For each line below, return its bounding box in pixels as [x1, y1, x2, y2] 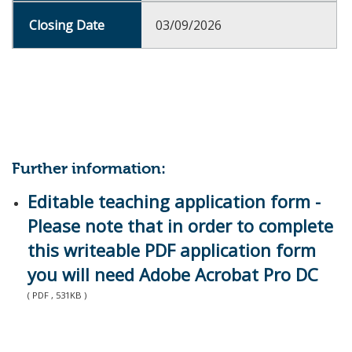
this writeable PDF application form [27, 238, 316, 262]
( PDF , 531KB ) [27, 289, 86, 301]
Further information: [12, 162, 166, 177]
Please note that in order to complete [27, 214, 333, 237]
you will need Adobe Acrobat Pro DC [27, 262, 318, 286]
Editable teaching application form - [27, 189, 321, 213]
